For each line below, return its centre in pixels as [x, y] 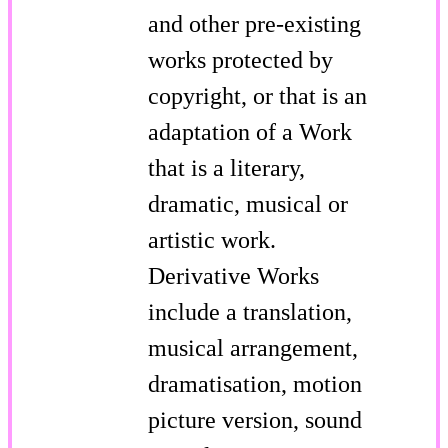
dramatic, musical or [248, 203]
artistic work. [212, 239]
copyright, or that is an [257, 95]
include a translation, [250, 311]
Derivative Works [233, 275]
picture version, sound [255, 419]
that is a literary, [226, 167]
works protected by [240, 59]
